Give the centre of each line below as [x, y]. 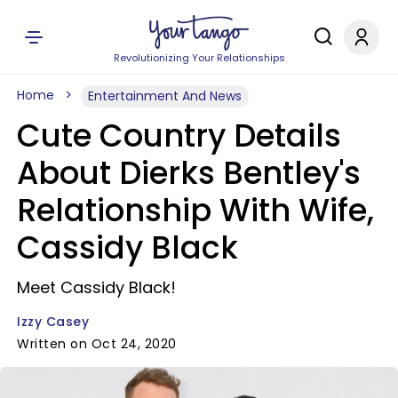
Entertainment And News [165, 96]
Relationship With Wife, [195, 210]
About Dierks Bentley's [189, 173]
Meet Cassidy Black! [96, 287]
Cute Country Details [179, 135]
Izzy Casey [53, 322]
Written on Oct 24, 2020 [97, 344]
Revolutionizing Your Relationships [199, 58]
